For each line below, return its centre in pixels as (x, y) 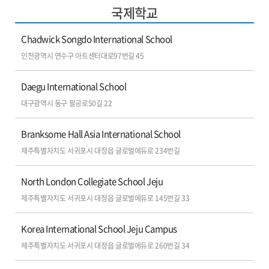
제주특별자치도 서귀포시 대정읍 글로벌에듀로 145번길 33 (105, 198)
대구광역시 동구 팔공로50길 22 (67, 103)
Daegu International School (74, 86)
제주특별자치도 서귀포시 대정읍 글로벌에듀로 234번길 (101, 151)
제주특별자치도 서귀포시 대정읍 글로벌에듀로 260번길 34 (105, 246)
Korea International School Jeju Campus (99, 229)
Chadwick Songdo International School (97, 39)
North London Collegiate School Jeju (92, 181)
